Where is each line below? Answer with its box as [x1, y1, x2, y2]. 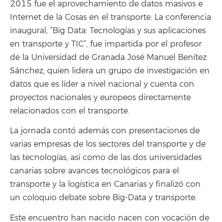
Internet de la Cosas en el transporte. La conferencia [10, 12, 211, 22]
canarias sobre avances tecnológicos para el [10, 166, 179, 176]
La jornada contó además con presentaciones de [10, 126, 200, 136]
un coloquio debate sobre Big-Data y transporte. [10, 193, 197, 203]
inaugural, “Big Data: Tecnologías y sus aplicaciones [10, 25, 206, 36]
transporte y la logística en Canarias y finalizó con [10, 179, 201, 190]
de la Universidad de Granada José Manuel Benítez [10, 52, 207, 62]
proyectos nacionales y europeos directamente [10, 92, 191, 103]
